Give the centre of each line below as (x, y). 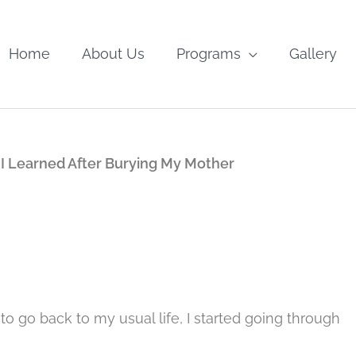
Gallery (313, 54)
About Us (113, 54)
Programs (209, 54)
